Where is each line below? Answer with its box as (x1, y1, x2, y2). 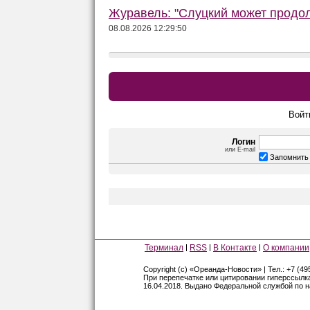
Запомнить (270, 153, 309, 161)
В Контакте (213, 243, 257, 253)
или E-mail (225, 146, 255, 153)
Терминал (145, 243, 183, 253)
